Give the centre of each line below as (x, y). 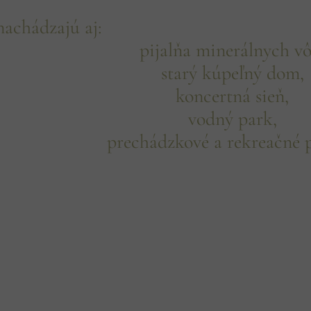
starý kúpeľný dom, (232, 73)
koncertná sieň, (232, 96)
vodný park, (232, 119)
